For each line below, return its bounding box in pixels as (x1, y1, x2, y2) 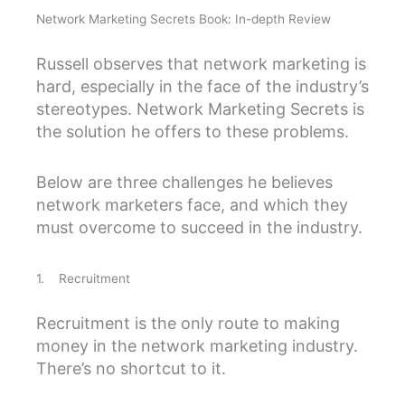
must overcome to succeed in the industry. (36, 218, 363, 238)
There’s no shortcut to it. (36, 358, 226, 378)
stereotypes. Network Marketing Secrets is (36, 99, 364, 118)
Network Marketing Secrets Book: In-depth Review (36, 12, 331, 27)
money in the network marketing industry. (36, 335, 358, 355)
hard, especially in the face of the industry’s (36, 76, 369, 96)
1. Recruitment (36, 270, 130, 286)
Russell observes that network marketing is (36, 53, 366, 73)
